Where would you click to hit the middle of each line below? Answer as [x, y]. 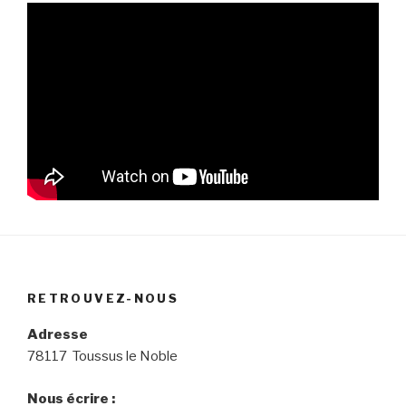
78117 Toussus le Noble [102, 357]
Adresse [58, 335]
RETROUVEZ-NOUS [103, 298]
